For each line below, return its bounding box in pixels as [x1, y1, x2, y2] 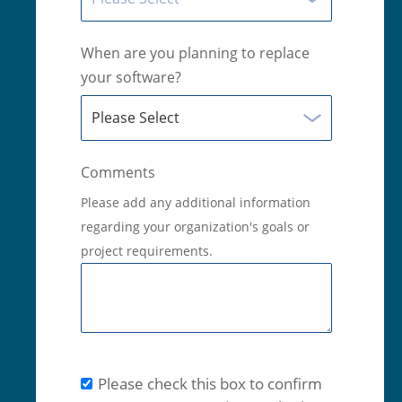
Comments [81, 162, 155, 183]
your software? [81, 67, 181, 88]
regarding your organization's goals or [81, 218, 310, 236]
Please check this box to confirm [97, 372, 322, 394]
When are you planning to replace [81, 43, 310, 64]
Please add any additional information [81, 194, 310, 212]
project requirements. [81, 242, 213, 260]
